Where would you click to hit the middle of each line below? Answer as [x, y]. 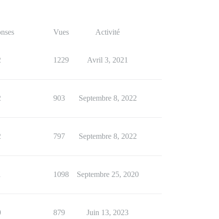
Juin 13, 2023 [108, 212]
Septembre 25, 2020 [108, 174]
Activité [108, 32]
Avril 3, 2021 [108, 60]
